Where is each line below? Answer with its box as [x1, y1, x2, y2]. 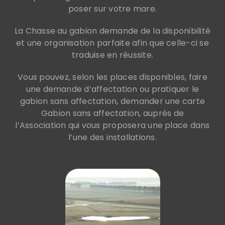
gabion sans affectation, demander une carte [20, 95, 205, 107]
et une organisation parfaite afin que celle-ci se [16, 37, 209, 49]
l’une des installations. [68, 132, 157, 144]
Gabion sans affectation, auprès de [41, 107, 184, 120]
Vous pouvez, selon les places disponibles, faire [18, 71, 207, 83]
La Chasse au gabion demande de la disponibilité [14, 25, 211, 37]
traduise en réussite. [71, 49, 154, 61]
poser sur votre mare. [68, 3, 157, 15]
